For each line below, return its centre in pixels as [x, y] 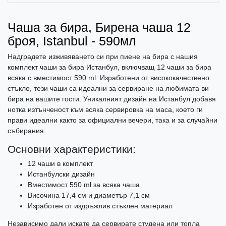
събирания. [27, 131]
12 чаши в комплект [60, 164]
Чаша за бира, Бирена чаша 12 [99, 27]
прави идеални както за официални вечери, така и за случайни [112, 120]
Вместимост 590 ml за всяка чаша [84, 185]
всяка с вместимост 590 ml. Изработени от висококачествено [108, 78]
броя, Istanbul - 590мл [72, 41]
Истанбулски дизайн [61, 174]
